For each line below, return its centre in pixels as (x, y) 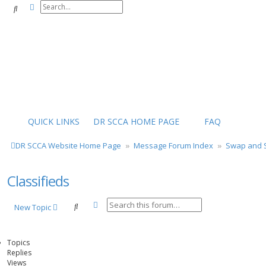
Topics (18, 243)
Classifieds (38, 181)
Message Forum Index (173, 145)
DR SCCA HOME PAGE (136, 121)
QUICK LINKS (54, 121)
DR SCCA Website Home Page (68, 145)
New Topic (33, 207)
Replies (19, 253)
